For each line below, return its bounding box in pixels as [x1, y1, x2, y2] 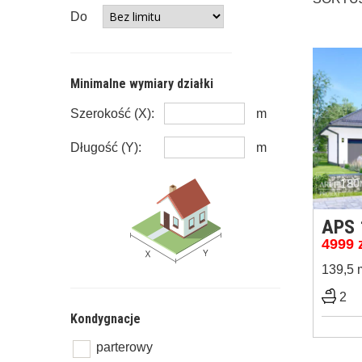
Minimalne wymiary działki [70, 76, 213, 91]
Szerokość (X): [70, 107, 154, 120]
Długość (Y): [70, 141, 141, 154]
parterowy [96, 340, 153, 354]
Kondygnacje [70, 311, 141, 326]
